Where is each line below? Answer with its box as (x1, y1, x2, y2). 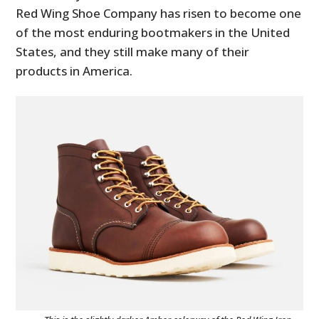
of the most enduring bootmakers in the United (16, 24, 291, 41)
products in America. (16, 63, 133, 80)
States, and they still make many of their (16, 43, 250, 61)
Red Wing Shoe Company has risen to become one (16, 5, 302, 22)
